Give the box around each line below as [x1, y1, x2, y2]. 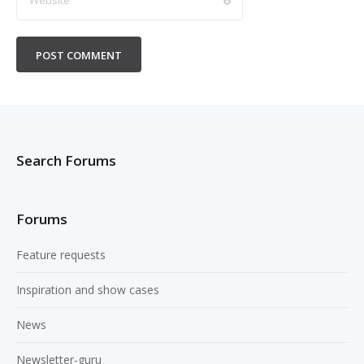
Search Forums [16, 151, 116, 171]
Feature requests [16, 247, 106, 263]
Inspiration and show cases [16, 282, 159, 298]
